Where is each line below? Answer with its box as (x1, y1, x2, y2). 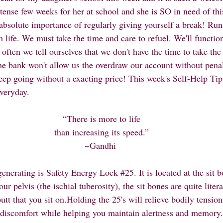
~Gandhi (85, 139, 118, 151)
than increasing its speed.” (54, 126, 149, 138)
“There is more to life (63, 112, 140, 124)
